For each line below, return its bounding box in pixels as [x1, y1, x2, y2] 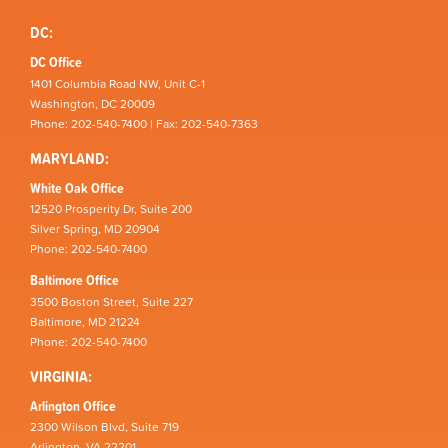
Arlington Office [30, 395, 116, 416]
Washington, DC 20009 [30, 94, 155, 113]
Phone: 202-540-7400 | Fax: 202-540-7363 [30, 114, 258, 133]
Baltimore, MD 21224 [30, 312, 140, 331]
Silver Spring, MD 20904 [30, 220, 160, 239]
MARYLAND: [30, 145, 109, 170]
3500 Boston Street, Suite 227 [30, 292, 193, 311]
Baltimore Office [30, 270, 119, 291]
